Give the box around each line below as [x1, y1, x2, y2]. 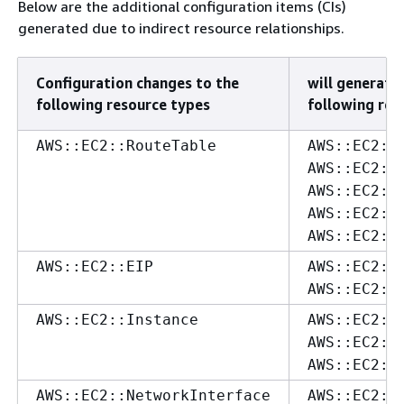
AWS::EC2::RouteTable [36, 136, 216, 154]
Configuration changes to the [36, 73, 239, 92]
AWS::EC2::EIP [36, 257, 153, 275]
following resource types [36, 95, 210, 114]
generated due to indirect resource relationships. [18, 18, 344, 37]
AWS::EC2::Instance [36, 310, 198, 328]
